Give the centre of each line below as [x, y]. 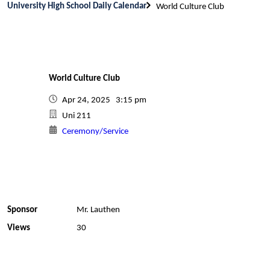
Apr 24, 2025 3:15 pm [106, 100]
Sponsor [22, 210]
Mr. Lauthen [98, 210]
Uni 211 [77, 116]
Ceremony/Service [95, 132]
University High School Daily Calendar [77, 6]
